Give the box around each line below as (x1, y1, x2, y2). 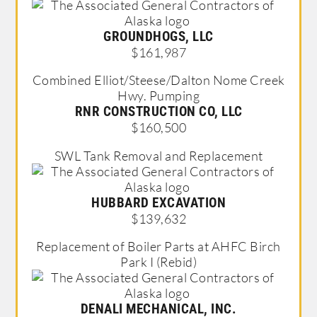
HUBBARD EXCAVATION (91, 194, 226, 211)
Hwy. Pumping (117, 88, 200, 104)
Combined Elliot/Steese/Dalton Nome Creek (32, 72, 285, 88)
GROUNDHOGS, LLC (103, 28, 214, 45)
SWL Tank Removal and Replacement (54, 147, 263, 163)
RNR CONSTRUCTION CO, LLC (74, 103, 243, 120)
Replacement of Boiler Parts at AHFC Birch (36, 238, 281, 255)
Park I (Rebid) (120, 254, 197, 270)
